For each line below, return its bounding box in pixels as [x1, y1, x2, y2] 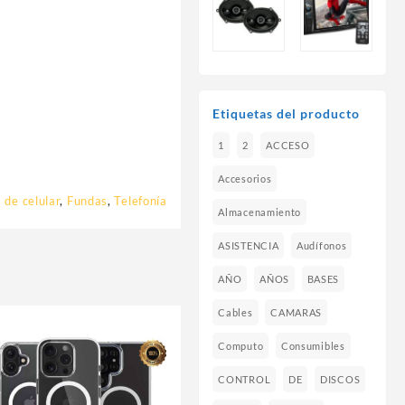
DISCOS [320, 373, 361, 386]
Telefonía [114, 193, 167, 208]
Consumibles [280, 340, 345, 353]
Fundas [66, 193, 108, 208]
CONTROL [218, 373, 271, 386]
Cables [218, 306, 253, 319]
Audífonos [297, 240, 347, 252]
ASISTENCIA [218, 240, 279, 252]
